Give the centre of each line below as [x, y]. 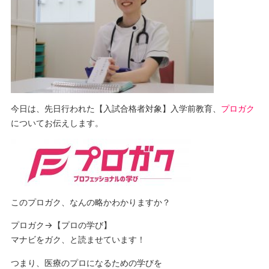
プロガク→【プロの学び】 [61, 225]
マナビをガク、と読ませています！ [78, 240]
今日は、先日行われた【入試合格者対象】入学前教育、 [116, 109]
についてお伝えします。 [57, 123]
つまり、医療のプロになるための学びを [86, 262]
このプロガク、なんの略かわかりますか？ [90, 202]
